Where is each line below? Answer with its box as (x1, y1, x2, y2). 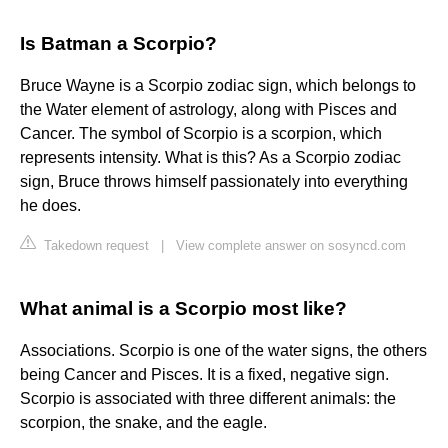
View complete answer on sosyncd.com (176, 238, 406, 254)
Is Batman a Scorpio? (20, 33, 217, 55)
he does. (20, 197, 81, 215)
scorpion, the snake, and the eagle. (20, 414, 267, 432)
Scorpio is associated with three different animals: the (20, 390, 396, 408)
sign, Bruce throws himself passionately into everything (20, 173, 408, 191)
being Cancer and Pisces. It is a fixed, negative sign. (20, 366, 389, 384)
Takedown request (40, 238, 149, 254)
